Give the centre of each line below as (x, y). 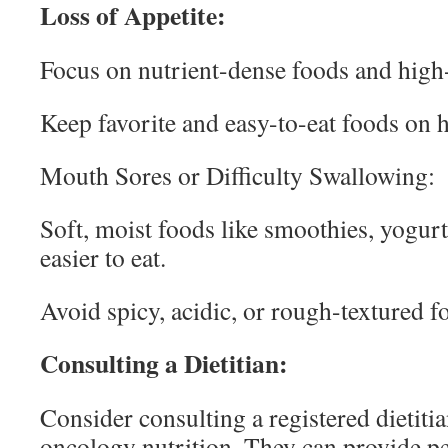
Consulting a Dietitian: (164, 363)
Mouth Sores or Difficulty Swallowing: (237, 175)
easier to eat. (103, 257)
